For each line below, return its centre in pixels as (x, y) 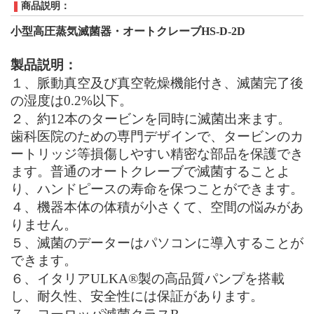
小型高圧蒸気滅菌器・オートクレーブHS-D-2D (128, 31)
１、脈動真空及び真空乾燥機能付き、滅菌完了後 (157, 83)
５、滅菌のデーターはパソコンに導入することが (157, 243)
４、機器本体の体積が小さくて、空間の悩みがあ (157, 207)
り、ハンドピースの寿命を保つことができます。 (157, 189)
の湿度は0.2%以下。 (71, 100)
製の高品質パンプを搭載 (211, 278)
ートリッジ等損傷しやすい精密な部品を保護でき (157, 153)
